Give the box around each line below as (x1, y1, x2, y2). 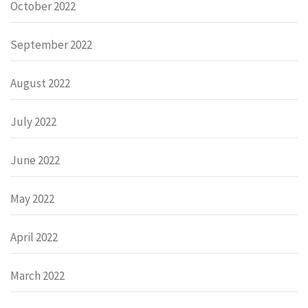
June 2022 (10, 152, 60, 168)
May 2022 (10, 190, 54, 206)
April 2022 (10, 229, 58, 245)
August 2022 (10, 75, 70, 91)
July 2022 (10, 113, 56, 129)
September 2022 (10, 36, 92, 52)
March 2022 (10, 267, 65, 283)
